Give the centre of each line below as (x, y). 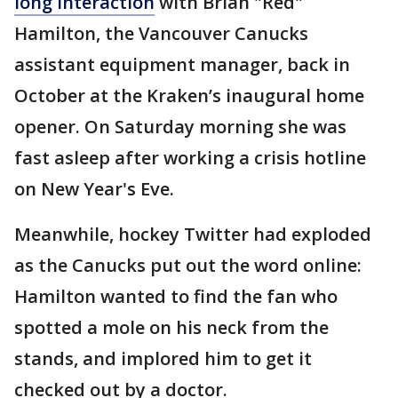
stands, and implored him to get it (163, 359)
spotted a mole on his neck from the (171, 328)
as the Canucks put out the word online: (188, 266)
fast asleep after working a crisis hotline (190, 158)
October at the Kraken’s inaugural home (189, 96)
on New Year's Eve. (94, 189)
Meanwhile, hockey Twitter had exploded (193, 235)
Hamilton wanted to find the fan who (176, 297)
